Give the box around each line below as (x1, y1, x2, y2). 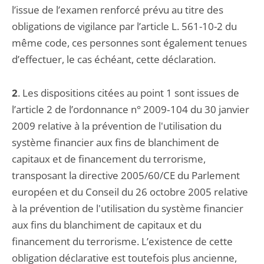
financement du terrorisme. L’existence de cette (12, 235, 233, 248)
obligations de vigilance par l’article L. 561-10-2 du (12, 19, 237, 33)
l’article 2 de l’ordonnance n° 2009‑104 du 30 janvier (12, 103, 249, 116)
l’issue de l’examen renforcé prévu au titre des (12, 3, 223, 16)
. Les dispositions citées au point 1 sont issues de (18, 86, 239, 100)
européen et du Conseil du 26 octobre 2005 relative (12, 185, 248, 199)
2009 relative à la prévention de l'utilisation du (12, 119, 222, 133)
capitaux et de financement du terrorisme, (12, 152, 206, 166)
